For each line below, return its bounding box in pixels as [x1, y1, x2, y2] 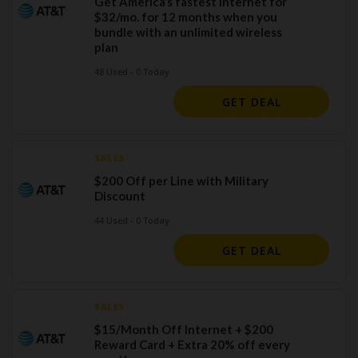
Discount [94, 189, 145, 203]
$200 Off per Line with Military [94, 173, 268, 188]
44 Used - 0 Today [94, 214, 169, 226]
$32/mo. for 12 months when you [94, 10, 277, 24]
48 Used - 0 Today [94, 66, 169, 78]
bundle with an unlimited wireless [94, 25, 282, 39]
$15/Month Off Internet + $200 [94, 322, 273, 336]
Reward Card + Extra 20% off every [94, 337, 290, 352]
